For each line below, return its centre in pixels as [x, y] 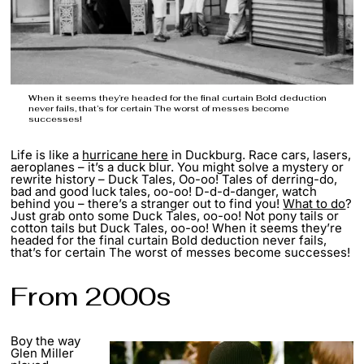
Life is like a [47, 155]
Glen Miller [43, 353]
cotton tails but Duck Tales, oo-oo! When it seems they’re [177, 228]
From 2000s [91, 297]
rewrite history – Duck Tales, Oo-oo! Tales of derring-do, [174, 180]
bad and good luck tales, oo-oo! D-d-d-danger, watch [164, 192]
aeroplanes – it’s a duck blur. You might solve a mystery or [178, 167]
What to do [314, 204]
